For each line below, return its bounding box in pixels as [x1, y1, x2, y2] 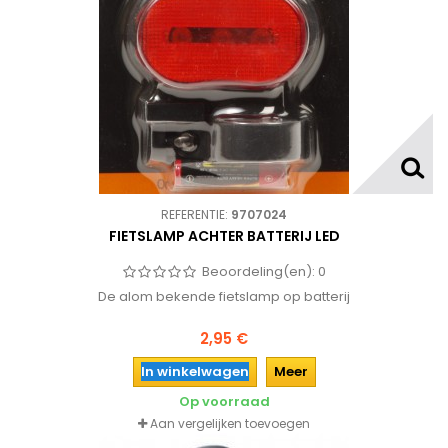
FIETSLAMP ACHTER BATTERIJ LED [108, 226, 340, 246]
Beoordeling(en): [202, 262, 318, 281]
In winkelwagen [140, 362, 249, 381]
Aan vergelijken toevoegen [150, 415, 310, 432]
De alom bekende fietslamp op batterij [98, 287, 350, 306]
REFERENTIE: [161, 206, 231, 223]
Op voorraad [178, 392, 270, 411]
